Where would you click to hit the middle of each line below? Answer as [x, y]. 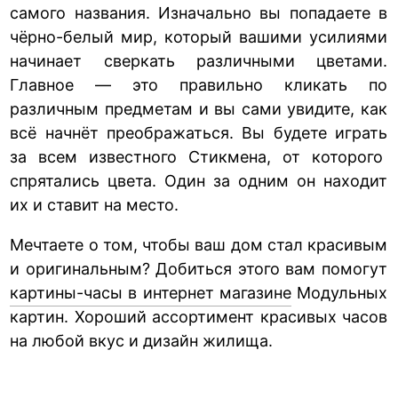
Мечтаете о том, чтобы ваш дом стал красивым [199, 244]
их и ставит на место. [95, 204]
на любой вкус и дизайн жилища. [142, 340]
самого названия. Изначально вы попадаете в [199, 12]
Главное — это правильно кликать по [199, 84]
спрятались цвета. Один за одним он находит [199, 180]
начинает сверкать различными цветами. [199, 60]
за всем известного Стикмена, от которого [199, 156]
